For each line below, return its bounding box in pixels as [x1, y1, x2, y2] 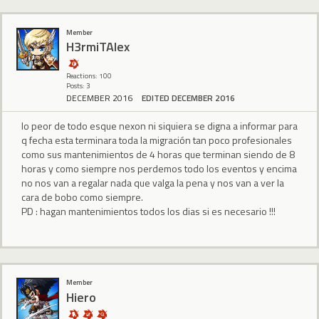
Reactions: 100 [66, 70, 112, 81]
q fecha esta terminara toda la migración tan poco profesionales [21, 132, 292, 147]
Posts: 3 [66, 80, 90, 91]
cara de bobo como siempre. [21, 189, 143, 204]
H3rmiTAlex [66, 37, 130, 57]
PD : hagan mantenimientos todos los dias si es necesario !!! [21, 203, 276, 219]
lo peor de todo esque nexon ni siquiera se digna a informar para [21, 117, 298, 133]
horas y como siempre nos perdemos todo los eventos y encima [21, 160, 297, 176]
